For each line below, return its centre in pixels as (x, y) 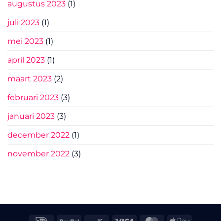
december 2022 (38, 135)
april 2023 (26, 60)
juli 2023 (23, 23)
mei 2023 (25, 41)
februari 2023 (33, 98)
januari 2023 (31, 116)
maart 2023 (30, 79)
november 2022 (38, 154)
